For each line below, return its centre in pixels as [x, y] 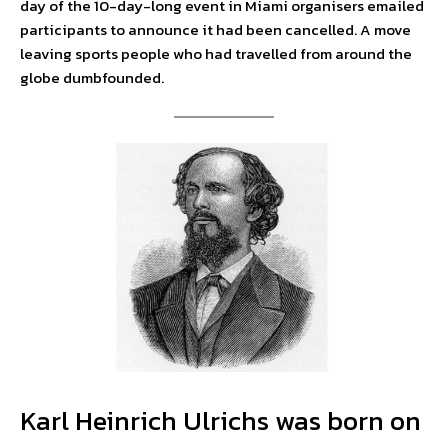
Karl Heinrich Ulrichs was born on [220, 421]
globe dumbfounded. [92, 77]
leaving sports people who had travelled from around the [216, 53]
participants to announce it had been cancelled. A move [215, 29]
